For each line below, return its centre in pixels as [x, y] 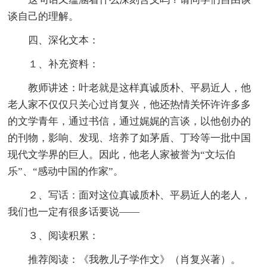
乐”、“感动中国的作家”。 [66, 171]
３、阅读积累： [54, 235]
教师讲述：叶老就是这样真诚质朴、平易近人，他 [130, 88]
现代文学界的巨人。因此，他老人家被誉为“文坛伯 [122, 154]
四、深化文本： [54, 40]
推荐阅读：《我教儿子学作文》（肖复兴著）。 [125, 259]
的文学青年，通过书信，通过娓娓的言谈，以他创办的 [130, 121]
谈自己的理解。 [44, 16]
